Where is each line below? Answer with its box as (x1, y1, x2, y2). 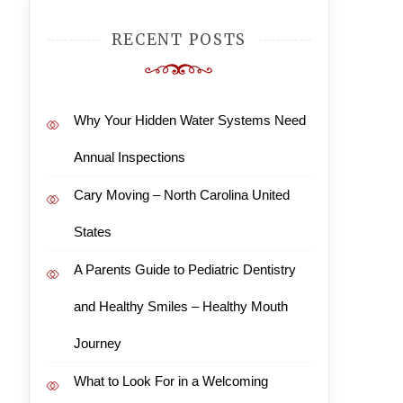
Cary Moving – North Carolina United (73, 187, 290, 202)
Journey (73, 336, 121, 351)
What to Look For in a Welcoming (73, 373, 268, 389)
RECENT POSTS (111, 30, 247, 49)
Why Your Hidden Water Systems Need (73, 112, 306, 128)
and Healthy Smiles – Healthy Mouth (73, 299, 288, 314)
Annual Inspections (73, 149, 185, 165)
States (73, 224, 112, 239)
